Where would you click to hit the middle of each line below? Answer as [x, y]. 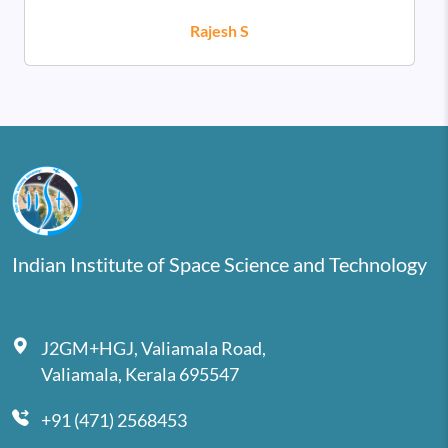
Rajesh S [220, 31]
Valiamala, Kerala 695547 [140, 374]
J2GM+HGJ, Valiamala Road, [155, 348]
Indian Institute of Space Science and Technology [219, 263]
